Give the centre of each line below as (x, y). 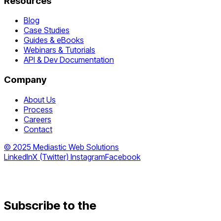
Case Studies (47, 30)
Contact (38, 129)
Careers (37, 119)
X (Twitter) (52, 157)
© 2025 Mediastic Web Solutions (61, 147)
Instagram (88, 157)
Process (38, 109)
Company (25, 80)
